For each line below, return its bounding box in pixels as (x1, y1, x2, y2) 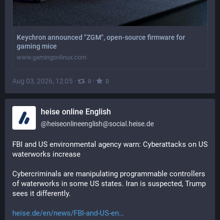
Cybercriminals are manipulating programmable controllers (12, 169, 205, 178)
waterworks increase (12, 150, 81, 159)
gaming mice (17, 42, 57, 50)
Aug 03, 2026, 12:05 (12, 77, 73, 85)
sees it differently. (12, 189, 71, 198)
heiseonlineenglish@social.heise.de (47, 120, 154, 128)
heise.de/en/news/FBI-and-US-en (12, 209, 119, 218)
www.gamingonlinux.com (17, 53, 86, 61)
